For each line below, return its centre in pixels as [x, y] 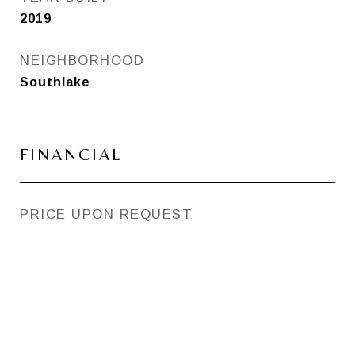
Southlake [55, 82]
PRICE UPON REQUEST [106, 214]
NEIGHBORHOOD [82, 61]
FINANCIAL [71, 155]
